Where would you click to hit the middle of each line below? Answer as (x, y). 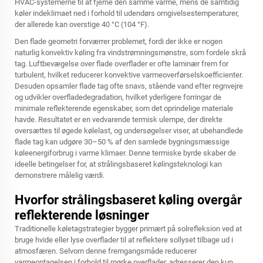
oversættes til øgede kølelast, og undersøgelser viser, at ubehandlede (129, 131)
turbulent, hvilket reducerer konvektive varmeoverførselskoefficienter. (129, 75)
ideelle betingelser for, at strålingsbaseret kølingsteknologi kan (118, 164)
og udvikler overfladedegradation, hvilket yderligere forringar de (118, 97)
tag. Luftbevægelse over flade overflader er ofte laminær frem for (122, 64)
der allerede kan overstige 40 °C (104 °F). (82, 24)
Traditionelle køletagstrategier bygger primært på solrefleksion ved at (128, 229)
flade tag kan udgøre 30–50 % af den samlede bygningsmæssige (122, 142)
